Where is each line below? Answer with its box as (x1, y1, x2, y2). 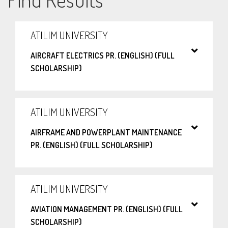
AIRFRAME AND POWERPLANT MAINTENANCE (31, 127, 182, 138)
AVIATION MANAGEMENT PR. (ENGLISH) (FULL (31, 204, 183, 215)
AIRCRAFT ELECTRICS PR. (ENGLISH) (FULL (31, 50, 175, 61)
